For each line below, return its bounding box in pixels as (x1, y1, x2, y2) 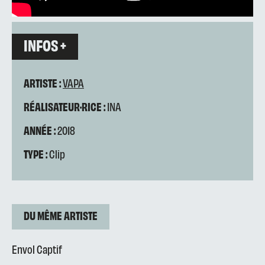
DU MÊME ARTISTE (24, 208, 98, 222)
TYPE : (24, 147, 47, 160)
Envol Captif (12, 242, 62, 256)
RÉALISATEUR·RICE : (24, 99, 105, 113)
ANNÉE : (24, 123, 56, 137)
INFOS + (24, 35, 66, 54)
